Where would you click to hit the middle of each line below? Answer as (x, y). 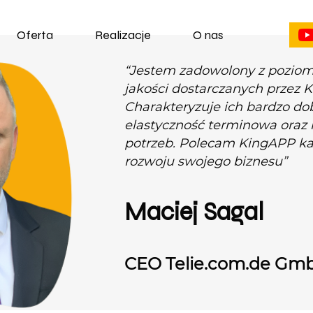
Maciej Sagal (194, 212)
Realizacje (123, 35)
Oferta (35, 35)
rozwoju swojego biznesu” (206, 161)
